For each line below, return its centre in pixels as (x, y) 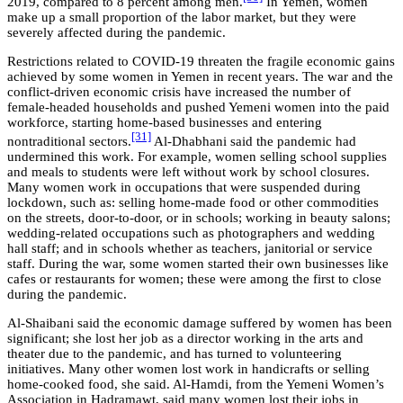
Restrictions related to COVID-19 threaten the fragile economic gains (201, 61)
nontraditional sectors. (69, 141)
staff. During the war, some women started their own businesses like (198, 263)
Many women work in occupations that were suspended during (184, 187)
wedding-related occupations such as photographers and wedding (191, 233)
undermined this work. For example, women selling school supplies (197, 156)
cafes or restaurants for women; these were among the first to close (194, 278)
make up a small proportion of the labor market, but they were (182, 17)
